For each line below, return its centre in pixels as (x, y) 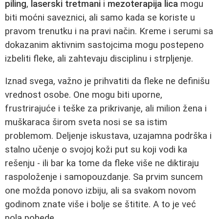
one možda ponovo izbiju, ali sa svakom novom (100, 191)
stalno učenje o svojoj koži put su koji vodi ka (96, 150)
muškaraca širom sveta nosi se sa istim (86, 122)
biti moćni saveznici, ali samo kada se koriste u (100, 17)
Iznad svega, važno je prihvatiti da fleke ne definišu (107, 81)
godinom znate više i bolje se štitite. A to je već (100, 205)
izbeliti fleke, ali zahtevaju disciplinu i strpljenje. (99, 58)
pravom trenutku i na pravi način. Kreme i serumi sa (109, 31)
